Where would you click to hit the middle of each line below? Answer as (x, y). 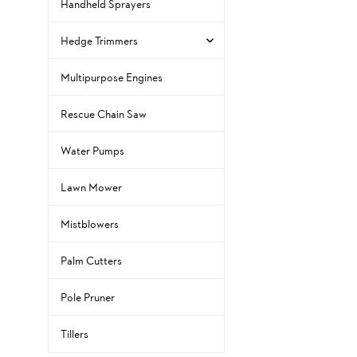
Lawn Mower (91, 186)
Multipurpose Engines (112, 76)
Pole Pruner (88, 296)
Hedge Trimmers (99, 40)
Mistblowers (90, 223)
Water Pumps (92, 150)
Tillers (75, 333)
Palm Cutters (91, 260)
